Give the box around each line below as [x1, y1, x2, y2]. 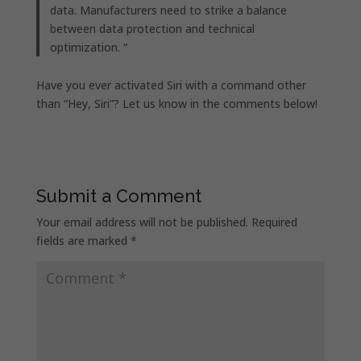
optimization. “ [50, 39, 128, 55]
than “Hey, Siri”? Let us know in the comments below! [35, 96, 317, 112]
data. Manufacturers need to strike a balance [50, 2, 288, 18]
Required [251, 214, 297, 230]
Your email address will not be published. [35, 214, 248, 230]
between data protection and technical [50, 20, 255, 36]
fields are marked [35, 233, 131, 249]
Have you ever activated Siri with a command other [35, 77, 306, 93]
